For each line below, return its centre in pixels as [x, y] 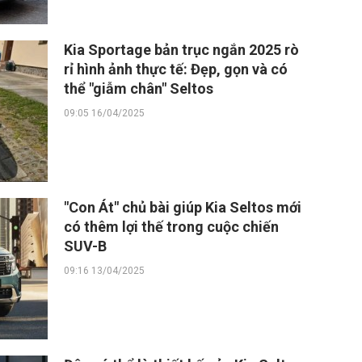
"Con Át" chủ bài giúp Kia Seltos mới [183, 207]
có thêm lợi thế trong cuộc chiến [171, 227]
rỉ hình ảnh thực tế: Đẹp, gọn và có [176, 69]
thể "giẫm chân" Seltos [139, 88]
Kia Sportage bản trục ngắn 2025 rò [181, 50]
